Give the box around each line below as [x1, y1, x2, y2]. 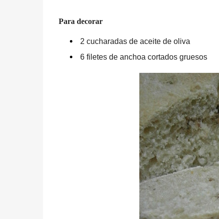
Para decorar [58, 17, 103, 25]
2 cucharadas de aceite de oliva [80, 37, 190, 45]
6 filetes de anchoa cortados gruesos [80, 53, 207, 61]
